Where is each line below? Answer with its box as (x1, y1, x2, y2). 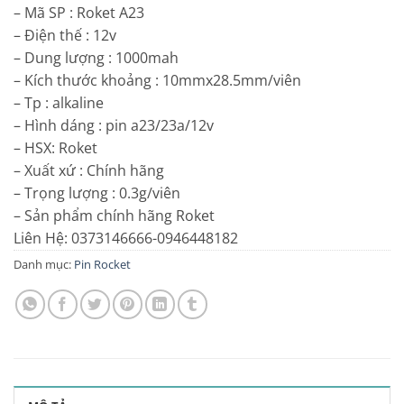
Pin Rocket (74, 255, 131, 272)
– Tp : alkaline (14, 92, 104, 113)
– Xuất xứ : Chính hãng (14, 160, 164, 180)
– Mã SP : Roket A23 (14, 2, 144, 23)
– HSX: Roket (14, 137, 97, 158)
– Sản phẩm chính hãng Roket (14, 205, 215, 225)
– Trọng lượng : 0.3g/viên (14, 182, 180, 203)
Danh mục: (14, 255, 74, 272)
